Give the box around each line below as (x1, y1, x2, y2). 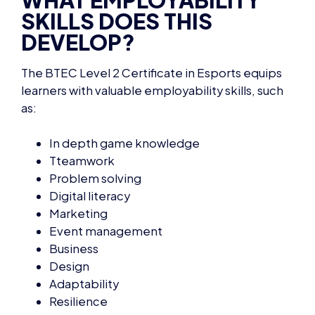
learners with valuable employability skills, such (21, 51, 283, 66)
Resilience (49, 262, 108, 277)
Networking (49, 279, 117, 295)
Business (49, 209, 98, 224)
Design (49, 226, 89, 242)
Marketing (49, 174, 108, 189)
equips (243, 33, 282, 49)
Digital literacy (49, 156, 130, 172)
